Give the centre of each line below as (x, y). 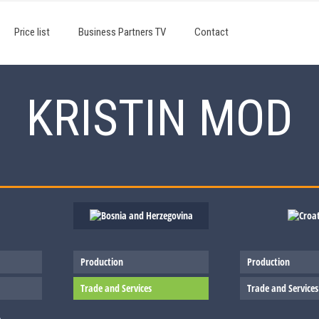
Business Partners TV (122, 32)
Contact (211, 32)
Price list (32, 32)
